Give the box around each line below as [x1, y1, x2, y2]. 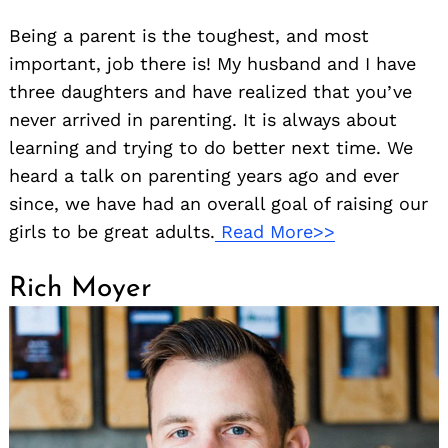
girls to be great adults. [9, 220, 215, 242]
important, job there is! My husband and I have [9, 52, 416, 74]
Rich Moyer [9, 274, 152, 303]
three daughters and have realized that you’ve [9, 80, 412, 102]
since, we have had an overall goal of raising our [9, 192, 428, 214]
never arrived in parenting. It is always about [9, 108, 397, 130]
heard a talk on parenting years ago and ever [9, 164, 399, 186]
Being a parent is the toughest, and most [9, 24, 369, 46]
